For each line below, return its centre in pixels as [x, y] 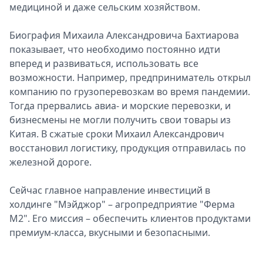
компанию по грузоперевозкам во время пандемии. [130, 92]
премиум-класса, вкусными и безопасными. [110, 232]
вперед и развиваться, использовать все [104, 63]
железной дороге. [50, 162]
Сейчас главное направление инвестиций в [110, 190]
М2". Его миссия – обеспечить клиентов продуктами [130, 218]
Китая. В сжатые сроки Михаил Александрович [117, 134]
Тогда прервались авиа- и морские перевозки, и [120, 106]
